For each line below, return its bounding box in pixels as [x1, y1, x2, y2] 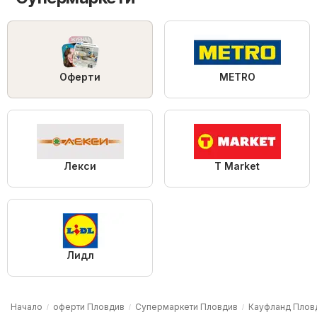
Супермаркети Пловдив [135, 301, 238, 312]
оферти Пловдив [53, 301, 125, 312]
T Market [214, 159, 260, 172]
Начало [11, 301, 42, 312]
